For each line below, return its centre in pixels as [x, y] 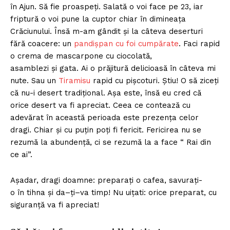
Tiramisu [74, 80]
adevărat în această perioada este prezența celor [104, 117]
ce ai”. [21, 154]
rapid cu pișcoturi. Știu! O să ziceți [155, 80]
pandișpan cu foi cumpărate [126, 43]
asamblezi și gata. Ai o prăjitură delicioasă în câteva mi [113, 68]
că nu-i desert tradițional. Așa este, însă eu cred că [106, 93]
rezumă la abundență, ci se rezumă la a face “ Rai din [111, 142]
